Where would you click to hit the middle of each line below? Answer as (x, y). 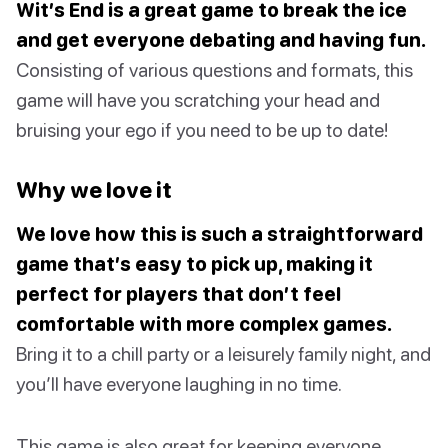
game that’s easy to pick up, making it (194, 263)
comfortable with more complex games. (204, 323)
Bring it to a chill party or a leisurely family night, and (223, 353)
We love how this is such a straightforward (219, 233)
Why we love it (94, 189)
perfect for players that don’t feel (178, 293)
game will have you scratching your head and (198, 99)
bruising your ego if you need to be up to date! (202, 129)
